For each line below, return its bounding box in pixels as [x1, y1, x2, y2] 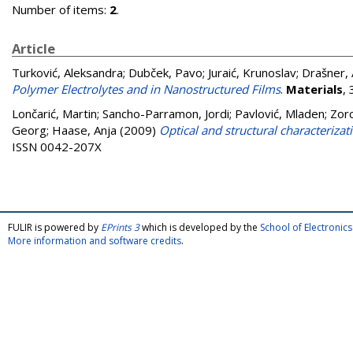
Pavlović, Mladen [235, 106, 325, 121]
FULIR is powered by [8, 221, 101, 234]
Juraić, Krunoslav [208, 65, 296, 80]
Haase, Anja [52, 122, 117, 138]
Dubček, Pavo [128, 65, 203, 80]
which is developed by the [139, 221, 260, 234]
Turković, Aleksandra [12, 65, 123, 80]
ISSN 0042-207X [12, 139, 102, 154]
